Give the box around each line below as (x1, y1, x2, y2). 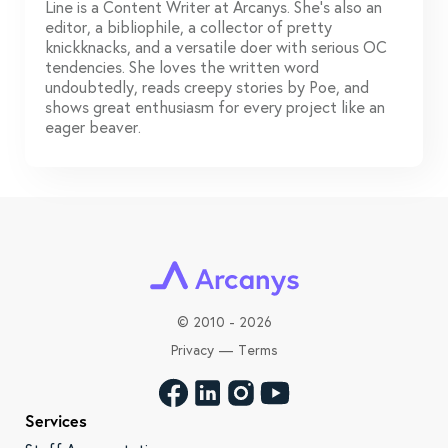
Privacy (170, 341, 214, 360)
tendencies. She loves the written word (45, 56, 319, 78)
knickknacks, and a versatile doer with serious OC (45, 36, 387, 58)
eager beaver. (45, 116, 141, 138)
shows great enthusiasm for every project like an (45, 96, 385, 118)
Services (25, 410, 87, 432)
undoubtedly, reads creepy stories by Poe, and (45, 76, 369, 98)
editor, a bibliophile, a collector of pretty (45, 16, 332, 38)
